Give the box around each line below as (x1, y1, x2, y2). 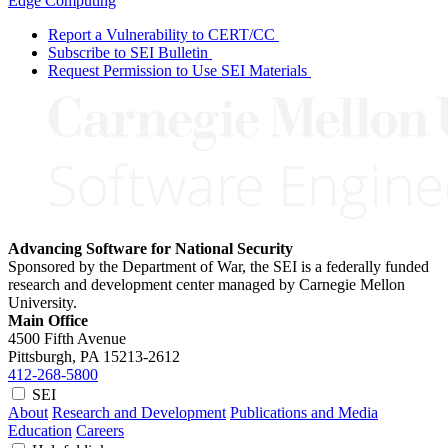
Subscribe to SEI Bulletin (48, 43, 208, 61)
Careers (76, 421, 124, 439)
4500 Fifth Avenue (8, 329, 126, 347)
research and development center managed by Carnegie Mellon (8, 275, 405, 293)
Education (8, 421, 72, 439)
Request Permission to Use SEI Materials (48, 61, 307, 79)
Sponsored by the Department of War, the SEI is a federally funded (8, 257, 429, 275)
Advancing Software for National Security (8, 239, 293, 257)
